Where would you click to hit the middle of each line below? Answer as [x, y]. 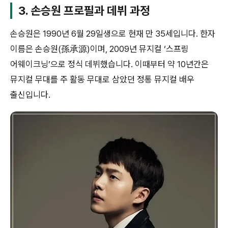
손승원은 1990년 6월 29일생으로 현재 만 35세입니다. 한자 [113, 33]
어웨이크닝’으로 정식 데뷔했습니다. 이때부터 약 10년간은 [109, 64]
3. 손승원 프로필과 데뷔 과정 [84, 10]
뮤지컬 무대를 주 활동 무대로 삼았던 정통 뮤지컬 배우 [102, 79]
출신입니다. [30, 94]
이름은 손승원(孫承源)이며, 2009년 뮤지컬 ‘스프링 [99, 49]
